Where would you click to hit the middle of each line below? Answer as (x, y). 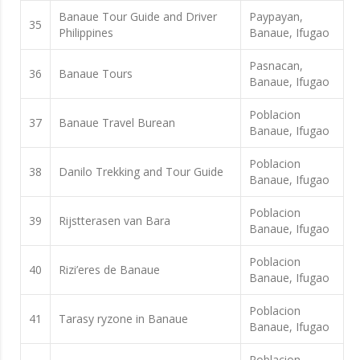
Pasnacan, (276, 65)
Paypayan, (276, 16)
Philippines (86, 32)
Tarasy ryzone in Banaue (123, 318)
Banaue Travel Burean (117, 122)
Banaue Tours (96, 73)
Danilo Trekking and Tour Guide (141, 171)
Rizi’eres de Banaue (109, 269)
